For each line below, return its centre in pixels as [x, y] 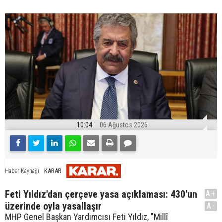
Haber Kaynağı [22, 171]
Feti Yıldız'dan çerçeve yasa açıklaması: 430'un [101, 194]
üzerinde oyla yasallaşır [53, 206]
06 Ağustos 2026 [124, 125]
